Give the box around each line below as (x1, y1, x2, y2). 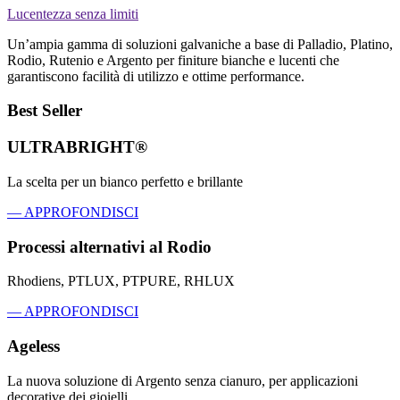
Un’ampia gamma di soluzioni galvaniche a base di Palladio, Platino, (7, 36, 393, 52)
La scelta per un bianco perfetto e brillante (7, 173, 243, 189)
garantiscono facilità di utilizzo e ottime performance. (7, 68, 304, 84)
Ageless (7, 337, 60, 355)
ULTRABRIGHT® (7, 137, 147, 157)
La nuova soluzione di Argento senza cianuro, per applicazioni (7, 372, 358, 388)
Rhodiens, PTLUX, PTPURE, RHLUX (7, 273, 235, 289)
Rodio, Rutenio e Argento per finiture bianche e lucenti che (7, 52, 339, 68)
